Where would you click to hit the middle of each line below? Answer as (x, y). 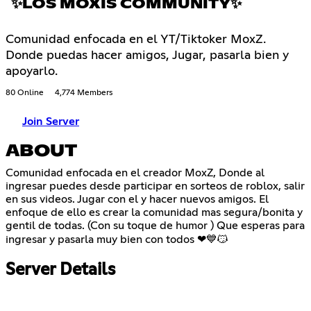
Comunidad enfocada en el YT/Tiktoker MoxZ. (136, 39)
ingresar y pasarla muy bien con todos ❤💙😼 (117, 240)
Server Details (60, 270)
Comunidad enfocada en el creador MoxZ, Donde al (135, 173)
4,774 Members (84, 93)
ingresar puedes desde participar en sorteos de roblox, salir (155, 186)
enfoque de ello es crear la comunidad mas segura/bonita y (154, 213)
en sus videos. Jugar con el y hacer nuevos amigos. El (137, 200)
